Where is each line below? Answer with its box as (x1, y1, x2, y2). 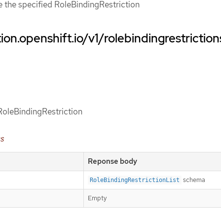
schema (182, 175, 205, 184)
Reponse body (88, 156, 137, 166)
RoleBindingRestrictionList (90, 176, 180, 184)
